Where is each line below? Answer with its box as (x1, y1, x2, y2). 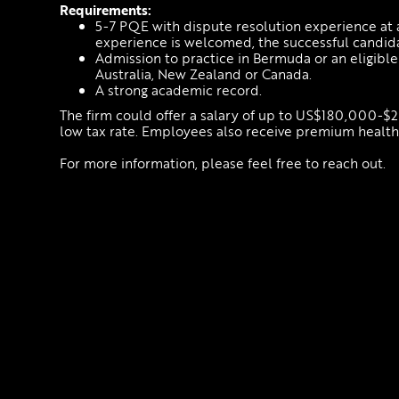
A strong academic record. (95, 80, 263, 101)
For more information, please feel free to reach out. (60, 153, 387, 174)
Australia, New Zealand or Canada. (95, 64, 313, 85)
